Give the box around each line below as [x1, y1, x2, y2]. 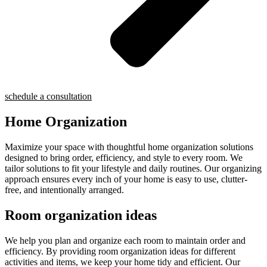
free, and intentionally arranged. [5, 185, 124, 195]
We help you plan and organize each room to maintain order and [5, 235, 246, 246]
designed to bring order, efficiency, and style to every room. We [5, 153, 243, 163]
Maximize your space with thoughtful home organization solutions [5, 142, 253, 153]
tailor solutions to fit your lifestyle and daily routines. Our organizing [5, 163, 262, 174]
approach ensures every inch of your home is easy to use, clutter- [5, 174, 247, 185]
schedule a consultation [5, 91, 92, 102]
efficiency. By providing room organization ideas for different [5, 246, 235, 256]
